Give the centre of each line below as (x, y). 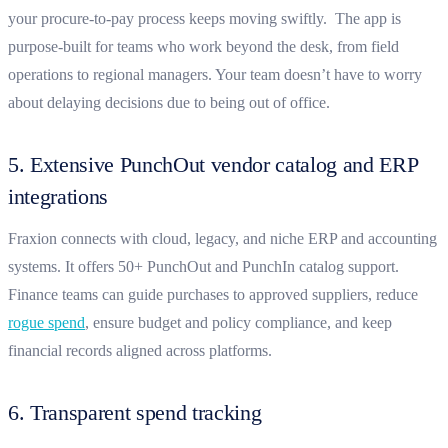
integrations (58, 196)
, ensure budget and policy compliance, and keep (238, 322)
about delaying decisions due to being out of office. (171, 102)
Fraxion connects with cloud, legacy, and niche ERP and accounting (222, 238)
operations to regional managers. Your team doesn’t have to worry (215, 74)
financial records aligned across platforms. (140, 350)
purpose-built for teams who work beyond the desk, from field (203, 46)
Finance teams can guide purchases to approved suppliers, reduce (213, 294)
